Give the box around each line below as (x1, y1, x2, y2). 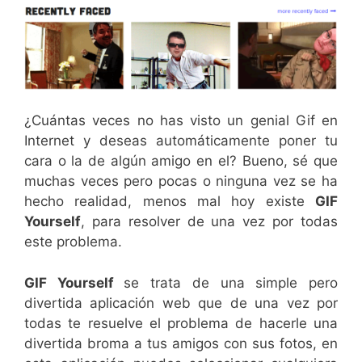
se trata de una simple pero (124, 274, 339, 291)
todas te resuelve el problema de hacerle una (24, 314, 338, 331)
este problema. (24, 234, 122, 250)
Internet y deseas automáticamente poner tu (24, 133, 338, 149)
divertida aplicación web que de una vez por (24, 294, 338, 311)
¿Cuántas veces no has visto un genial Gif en (24, 112, 338, 129)
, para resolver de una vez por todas (81, 213, 338, 230)
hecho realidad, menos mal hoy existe (24, 193, 315, 210)
